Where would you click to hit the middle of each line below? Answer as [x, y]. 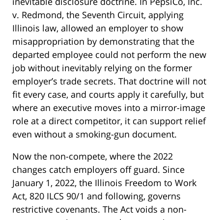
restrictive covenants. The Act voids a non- [99, 209]
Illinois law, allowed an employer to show [98, 28]
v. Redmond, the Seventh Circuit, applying [98, 15]
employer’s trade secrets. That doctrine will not [109, 81]
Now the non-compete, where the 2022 [93, 156]
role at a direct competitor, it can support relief [109, 121]
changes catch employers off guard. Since [98, 170]
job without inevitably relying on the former [102, 68]
